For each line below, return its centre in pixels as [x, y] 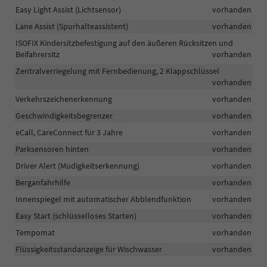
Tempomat [35, 233]
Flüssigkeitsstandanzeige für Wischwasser [89, 249]
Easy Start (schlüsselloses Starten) [76, 216]
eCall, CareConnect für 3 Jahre [69, 133]
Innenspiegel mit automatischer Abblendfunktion [103, 199]
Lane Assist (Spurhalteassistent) [72, 27]
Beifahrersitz [38, 55]
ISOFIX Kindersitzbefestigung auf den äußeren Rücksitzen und [124, 43]
